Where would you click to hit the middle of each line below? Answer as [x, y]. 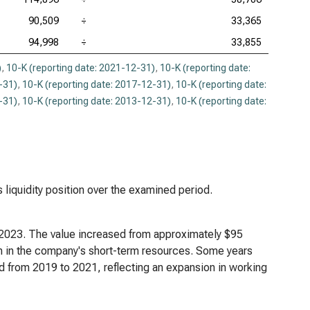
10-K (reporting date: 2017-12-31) [97, 84]
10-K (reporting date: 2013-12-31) [97, 101]
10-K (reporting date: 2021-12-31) [81, 68]
